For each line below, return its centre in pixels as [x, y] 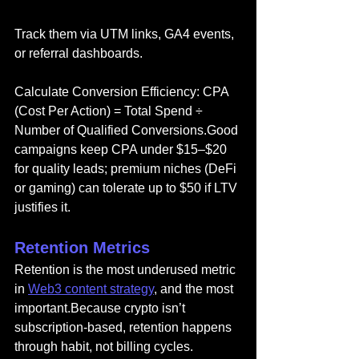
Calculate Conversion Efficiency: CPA [123, 92]
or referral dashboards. [79, 53]
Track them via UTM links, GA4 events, [126, 34]
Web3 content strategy [91, 289]
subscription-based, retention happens [125, 327]
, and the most [195, 289]
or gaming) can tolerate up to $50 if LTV [127, 188]
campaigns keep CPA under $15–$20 [122, 149]
